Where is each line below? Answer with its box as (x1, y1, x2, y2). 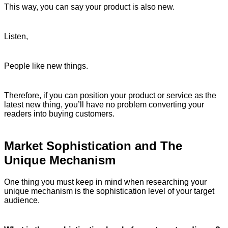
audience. (4, 196, 40, 205)
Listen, (4, 32, 28, 41)
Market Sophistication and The (4, 139, 182, 153)
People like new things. (4, 62, 88, 71)
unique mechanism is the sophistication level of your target (4, 187, 214, 196)
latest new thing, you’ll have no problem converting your (4, 100, 204, 109)
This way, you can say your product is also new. (4, 3, 175, 12)
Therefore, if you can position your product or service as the (4, 91, 216, 100)
